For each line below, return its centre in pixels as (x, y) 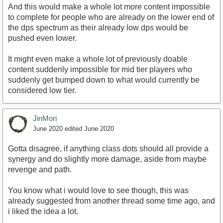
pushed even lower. (42, 38)
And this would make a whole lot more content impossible (109, 6)
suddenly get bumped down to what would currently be (104, 80)
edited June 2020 (89, 128)
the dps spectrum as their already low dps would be (98, 27)
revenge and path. (40, 169)
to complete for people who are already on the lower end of (111, 17)
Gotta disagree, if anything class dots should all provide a (108, 148)
